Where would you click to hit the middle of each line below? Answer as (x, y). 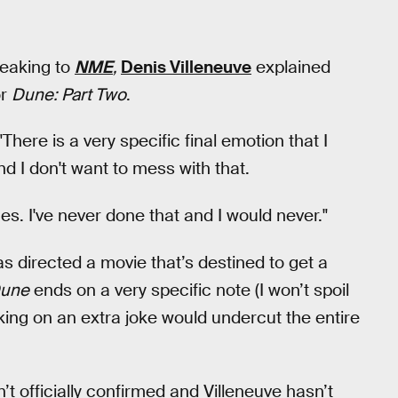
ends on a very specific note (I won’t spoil (189, 290)
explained (291, 67)
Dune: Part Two (69, 94)
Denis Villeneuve (186, 67)
